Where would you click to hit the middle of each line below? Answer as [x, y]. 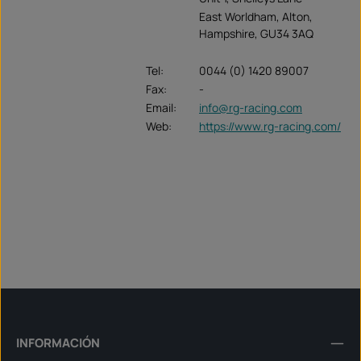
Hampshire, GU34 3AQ [256, 33]
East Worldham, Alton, [256, 16]
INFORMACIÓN [58, 342]
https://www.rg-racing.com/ [270, 126]
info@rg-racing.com [251, 107]
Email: [161, 107]
